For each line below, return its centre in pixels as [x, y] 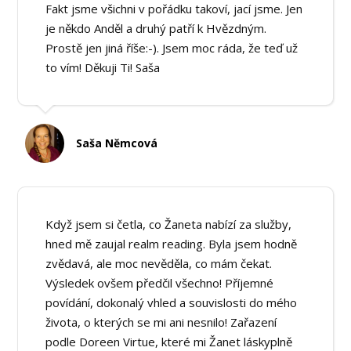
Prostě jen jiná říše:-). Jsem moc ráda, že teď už [172, 48]
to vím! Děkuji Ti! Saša [103, 68]
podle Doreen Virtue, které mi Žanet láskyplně [169, 341]
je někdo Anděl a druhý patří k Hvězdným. [156, 29]
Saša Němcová [117, 143]
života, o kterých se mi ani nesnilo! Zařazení [161, 322]
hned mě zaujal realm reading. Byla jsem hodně [172, 243]
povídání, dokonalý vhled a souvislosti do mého [172, 302]
